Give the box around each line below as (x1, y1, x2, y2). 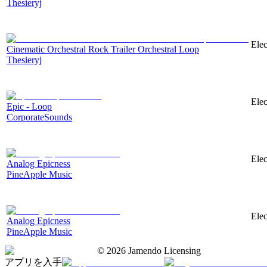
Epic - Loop (7, 101, 52, 111)
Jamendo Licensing (126, 245, 201, 256)
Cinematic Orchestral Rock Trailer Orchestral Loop (7, 44, 199, 54)
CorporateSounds (7, 111, 72, 122)
